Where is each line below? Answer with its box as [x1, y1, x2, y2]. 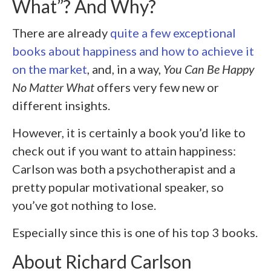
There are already [12, 25, 110, 40]
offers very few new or [97, 79, 219, 94]
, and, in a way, [87, 61, 163, 76]
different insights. [12, 97, 110, 113]
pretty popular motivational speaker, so [12, 179, 224, 194]
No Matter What [12, 79, 97, 94]
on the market [12, 61, 87, 76]
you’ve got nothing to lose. [12, 197, 156, 212]
